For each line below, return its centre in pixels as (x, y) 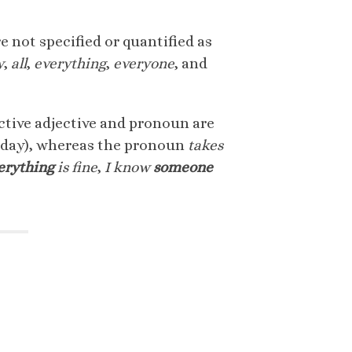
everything (70, 64)
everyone (144, 64)
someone (183, 167)
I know (129, 167)
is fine (76, 167)
